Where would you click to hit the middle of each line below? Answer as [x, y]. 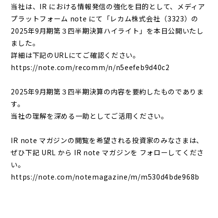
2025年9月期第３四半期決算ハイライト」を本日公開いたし [107, 30]
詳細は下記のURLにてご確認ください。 [75, 55]
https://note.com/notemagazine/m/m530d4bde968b [105, 176]
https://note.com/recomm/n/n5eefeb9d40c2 [90, 67]
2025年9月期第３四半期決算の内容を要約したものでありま [107, 91]
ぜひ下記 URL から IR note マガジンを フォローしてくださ [107, 152]
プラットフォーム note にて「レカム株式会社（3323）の [105, 18]
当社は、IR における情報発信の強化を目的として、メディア [108, 6]
